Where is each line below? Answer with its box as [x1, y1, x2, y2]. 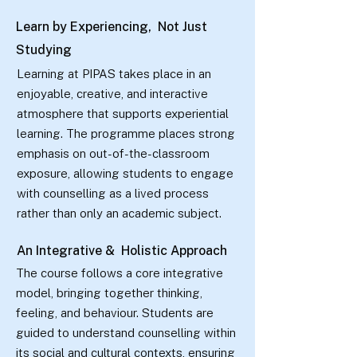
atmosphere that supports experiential [17, 107, 229, 120]
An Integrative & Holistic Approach [17, 243, 227, 258]
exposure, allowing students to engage [17, 167, 233, 180]
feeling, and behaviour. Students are [16, 306, 214, 320]
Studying [16, 42, 75, 57]
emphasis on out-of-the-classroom [17, 147, 210, 160]
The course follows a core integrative [16, 266, 223, 280]
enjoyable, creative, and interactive [17, 87, 208, 100]
